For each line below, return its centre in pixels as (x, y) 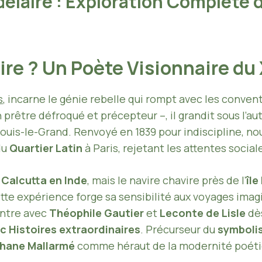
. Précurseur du (179, 229)
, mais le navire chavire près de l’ (167, 180)
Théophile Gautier (96, 213)
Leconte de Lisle (203, 213)
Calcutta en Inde (44, 180)
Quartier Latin (46, 148)
